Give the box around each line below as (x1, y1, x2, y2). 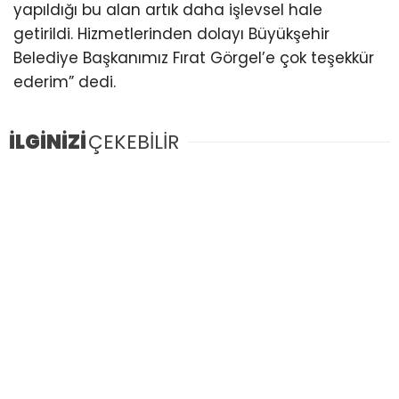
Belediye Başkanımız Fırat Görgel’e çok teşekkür (13, 46, 374, 69)
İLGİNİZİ (9, 127, 86, 156)
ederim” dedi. (13, 70, 116, 93)
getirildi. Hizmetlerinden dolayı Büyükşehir (13, 22, 330, 45)
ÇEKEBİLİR (88, 127, 179, 156)
